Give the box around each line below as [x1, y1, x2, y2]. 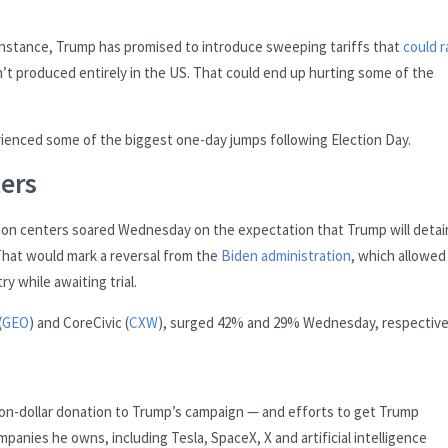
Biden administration [221, 245, 351, 265]
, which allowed [351, 245, 446, 265]
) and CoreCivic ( [29, 312, 129, 332]
